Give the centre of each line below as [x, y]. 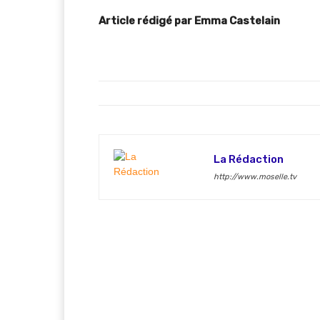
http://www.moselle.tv [255, 177]
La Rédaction [249, 159]
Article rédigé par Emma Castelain [189, 21]
